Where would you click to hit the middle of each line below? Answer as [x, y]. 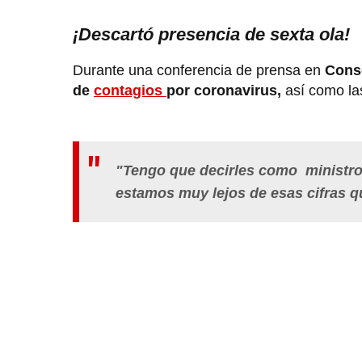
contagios [130, 91]
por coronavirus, [224, 91]
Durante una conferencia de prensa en [199, 71]
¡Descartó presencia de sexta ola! [211, 35]
